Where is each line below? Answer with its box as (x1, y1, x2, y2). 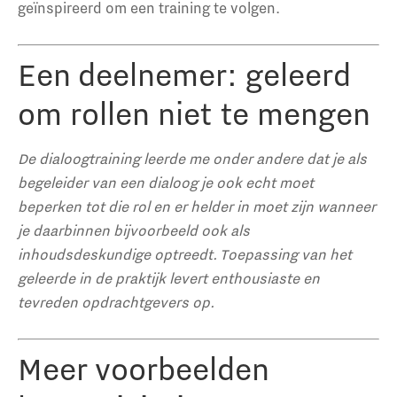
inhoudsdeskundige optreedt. (18, 244, 220, 263)
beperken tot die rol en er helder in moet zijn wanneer (18, 196, 376, 215)
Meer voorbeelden (18, 348, 270, 388)
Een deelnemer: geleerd (18, 54, 352, 94)
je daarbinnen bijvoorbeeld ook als (18, 220, 250, 239)
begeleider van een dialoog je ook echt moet (18, 172, 314, 191)
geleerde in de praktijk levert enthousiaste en (18, 268, 320, 287)
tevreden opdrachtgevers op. (18, 292, 214, 311)
